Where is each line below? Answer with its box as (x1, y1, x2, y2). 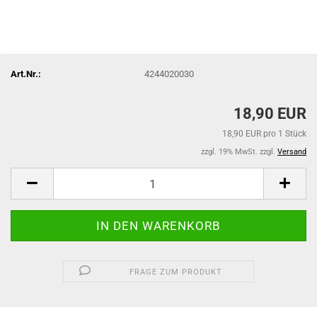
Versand (277, 147, 306, 156)
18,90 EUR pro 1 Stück (222, 129, 306, 139)
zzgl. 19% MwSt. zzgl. (201, 147, 277, 156)
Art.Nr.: (11, 68, 41, 79)
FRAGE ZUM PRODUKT (129, 267, 223, 277)
